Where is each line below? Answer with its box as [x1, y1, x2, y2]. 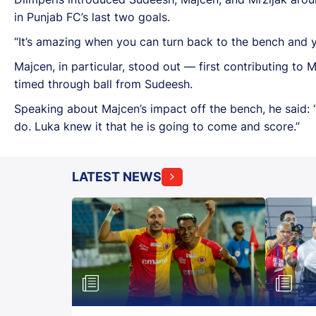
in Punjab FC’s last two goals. [14, 9, 170, 24]
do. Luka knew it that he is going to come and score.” [14, 119, 300, 133]
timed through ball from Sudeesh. [14, 76, 193, 91]
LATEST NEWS [72, 169, 162, 184]
